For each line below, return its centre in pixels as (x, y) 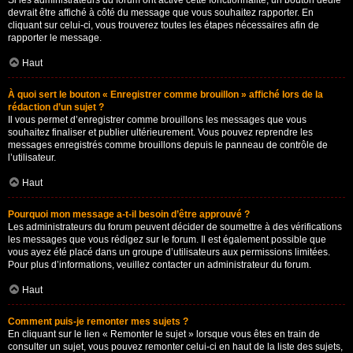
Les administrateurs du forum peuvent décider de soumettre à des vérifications (175, 227)
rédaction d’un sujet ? (56, 107)
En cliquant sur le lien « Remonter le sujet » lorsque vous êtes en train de (164, 334)
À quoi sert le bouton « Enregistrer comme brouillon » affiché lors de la (165, 95)
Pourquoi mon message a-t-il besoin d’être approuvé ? (129, 214)
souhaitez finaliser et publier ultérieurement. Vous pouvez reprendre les (160, 132)
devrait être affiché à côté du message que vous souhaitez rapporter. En (161, 13)
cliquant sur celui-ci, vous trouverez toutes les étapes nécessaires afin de (163, 25)
